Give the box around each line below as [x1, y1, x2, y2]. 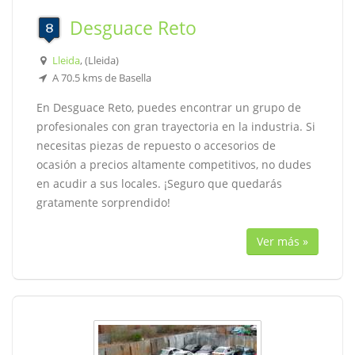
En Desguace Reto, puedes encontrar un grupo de [36, 100, 301, 115]
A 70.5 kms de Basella [49, 71, 151, 85]
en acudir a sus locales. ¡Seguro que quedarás [36, 176, 282, 191]
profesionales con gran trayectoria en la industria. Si [36, 119, 315, 134]
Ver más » [257, 234, 308, 249]
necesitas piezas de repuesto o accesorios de [36, 138, 276, 153]
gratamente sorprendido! [36, 195, 170, 210]
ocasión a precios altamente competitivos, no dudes [36, 157, 311, 172]
